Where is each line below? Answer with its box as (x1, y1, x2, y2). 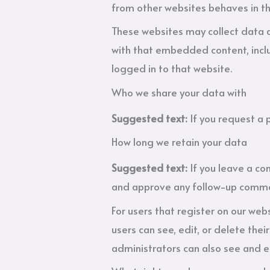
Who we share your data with (111, 84, 247, 99)
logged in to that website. (111, 61, 233, 76)
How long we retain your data (111, 134, 248, 149)
